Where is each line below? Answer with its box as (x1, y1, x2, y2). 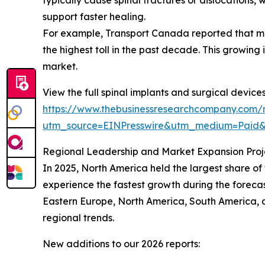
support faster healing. (43, 10, 146, 22)
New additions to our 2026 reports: (43, 237, 200, 250)
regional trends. (43, 211, 114, 224)
